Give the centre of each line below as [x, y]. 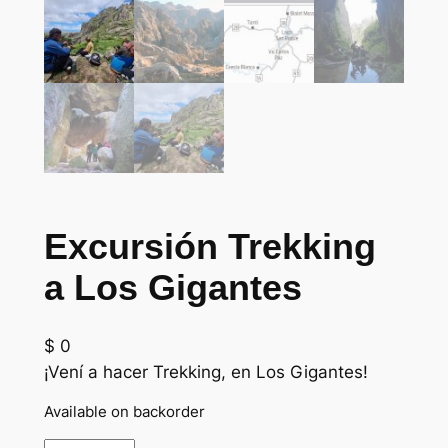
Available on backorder [124, 412]
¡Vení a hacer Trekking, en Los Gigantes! [205, 371]
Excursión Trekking [209, 247]
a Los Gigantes [172, 288]
